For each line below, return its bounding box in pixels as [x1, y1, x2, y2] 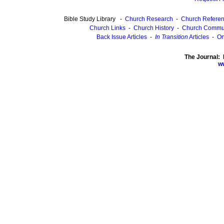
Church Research [124, 15, 173, 22]
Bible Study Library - [63, 15, 125, 22]
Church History [133, 24, 174, 31]
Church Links [89, 24, 125, 31]
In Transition [155, 33, 188, 40]
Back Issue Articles [96, 33, 147, 40]
